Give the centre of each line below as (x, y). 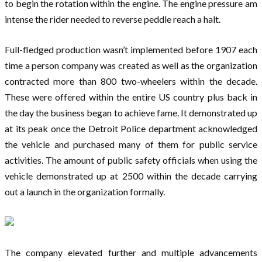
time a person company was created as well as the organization (131, 65)
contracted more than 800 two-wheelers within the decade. (131, 81)
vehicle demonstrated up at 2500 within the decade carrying (131, 176)
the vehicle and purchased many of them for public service (131, 144)
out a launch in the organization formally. (85, 192)
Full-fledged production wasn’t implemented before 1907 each (131, 50)
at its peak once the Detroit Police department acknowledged (131, 129)
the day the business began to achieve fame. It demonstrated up (131, 113)
